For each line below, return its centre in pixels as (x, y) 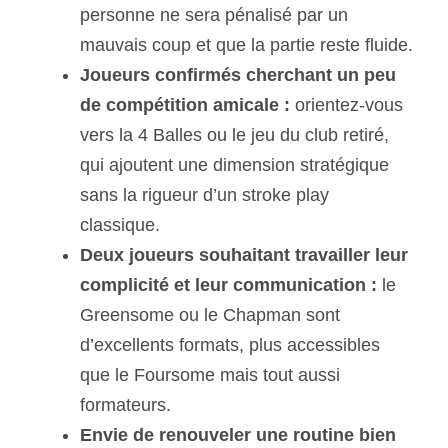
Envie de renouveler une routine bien (238, 435)
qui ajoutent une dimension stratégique (234, 165)
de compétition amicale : (185, 105)
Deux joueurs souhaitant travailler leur (244, 255)
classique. (120, 225)
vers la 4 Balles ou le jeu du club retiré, (234, 135)
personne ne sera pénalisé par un (214, 15)
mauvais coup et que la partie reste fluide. (246, 45)
